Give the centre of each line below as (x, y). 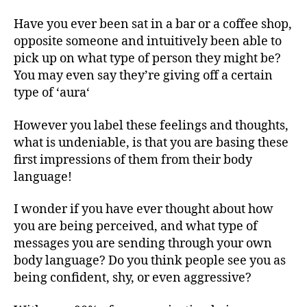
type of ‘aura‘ (53, 93)
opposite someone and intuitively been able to (148, 42)
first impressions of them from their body (133, 160)
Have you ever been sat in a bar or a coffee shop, (153, 25)
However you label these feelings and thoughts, (151, 125)
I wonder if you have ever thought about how (144, 210)
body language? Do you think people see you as (150, 261)
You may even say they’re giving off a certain (143, 76)
